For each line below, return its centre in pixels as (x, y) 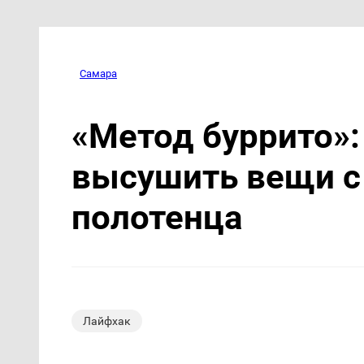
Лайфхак (107, 321)
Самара (98, 73)
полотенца (157, 217)
